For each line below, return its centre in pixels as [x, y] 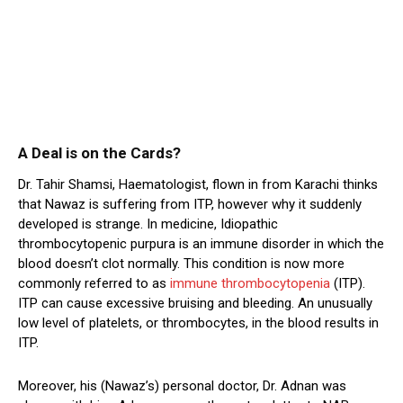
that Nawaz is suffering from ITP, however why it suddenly [190, 205]
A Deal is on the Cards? [99, 153]
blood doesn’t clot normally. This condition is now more [181, 264]
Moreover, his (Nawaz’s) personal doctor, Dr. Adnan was [182, 386]
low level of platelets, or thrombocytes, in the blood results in [198, 323]
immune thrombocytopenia [250, 284]
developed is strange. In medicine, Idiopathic [148, 224]
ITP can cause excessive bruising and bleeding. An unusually [195, 304]
